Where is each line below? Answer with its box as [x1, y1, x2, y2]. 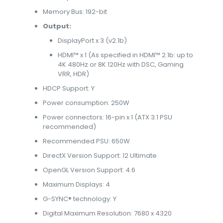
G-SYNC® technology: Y [43, 194, 117, 204]
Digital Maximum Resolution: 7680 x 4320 [43, 209, 172, 218]
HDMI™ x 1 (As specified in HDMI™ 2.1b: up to [58, 50, 194, 60]
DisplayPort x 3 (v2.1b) [58, 36, 127, 45]
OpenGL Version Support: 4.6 [43, 165, 136, 175]
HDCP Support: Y [43, 84, 95, 93]
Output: [43, 21, 72, 31]
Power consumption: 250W [43, 98, 130, 108]
